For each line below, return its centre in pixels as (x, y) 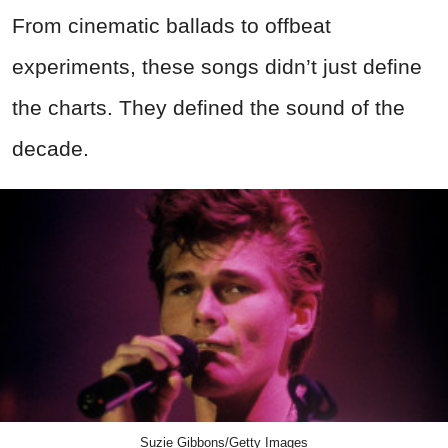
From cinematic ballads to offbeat (171, 25)
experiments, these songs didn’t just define (217, 66)
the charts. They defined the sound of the (208, 107)
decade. (50, 148)
